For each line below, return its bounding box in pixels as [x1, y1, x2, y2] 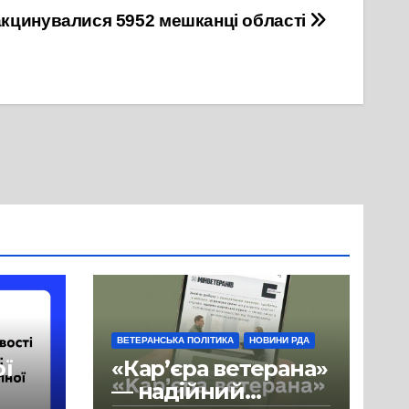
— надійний [111, 377, 245, 404]
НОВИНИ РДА [249, 334, 309, 345]
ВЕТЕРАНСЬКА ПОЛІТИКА [117, 334, 234, 345]
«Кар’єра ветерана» [111, 354, 328, 382]
